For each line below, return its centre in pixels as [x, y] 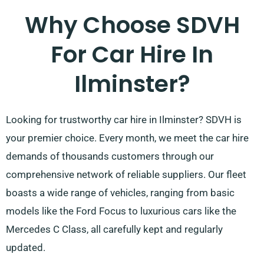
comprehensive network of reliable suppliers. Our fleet [126, 175]
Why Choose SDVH [132, 25]
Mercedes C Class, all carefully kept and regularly [114, 230]
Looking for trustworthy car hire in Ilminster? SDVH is [124, 120]
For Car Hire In [132, 55]
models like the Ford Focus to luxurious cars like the [121, 211]
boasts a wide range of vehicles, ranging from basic [120, 193]
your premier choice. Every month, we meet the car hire [127, 138]
